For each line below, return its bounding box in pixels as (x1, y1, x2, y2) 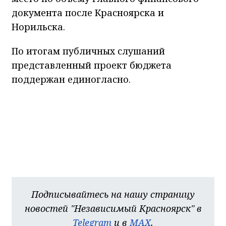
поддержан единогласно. (12, 73, 131, 86)
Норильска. (12, 21, 65, 33)
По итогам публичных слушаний (12, 45, 165, 58)
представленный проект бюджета (12, 59, 172, 72)
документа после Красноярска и (12, 7, 164, 19)
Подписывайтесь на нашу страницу (31, 188, 195, 201)
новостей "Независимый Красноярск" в (24, 202, 202, 215)
